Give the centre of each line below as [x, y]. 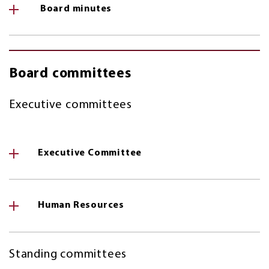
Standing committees [68, 254]
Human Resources [81, 206]
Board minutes [75, 9]
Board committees [70, 74]
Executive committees [71, 105]
